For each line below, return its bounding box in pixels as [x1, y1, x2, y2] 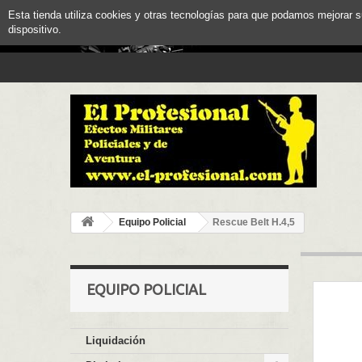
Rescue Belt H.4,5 [213, 217, 295, 228]
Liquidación [86, 335, 145, 347]
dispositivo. [8, 23, 61, 36]
